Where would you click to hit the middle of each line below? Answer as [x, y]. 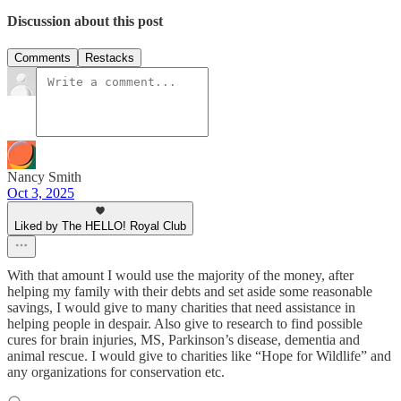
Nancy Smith [44, 177]
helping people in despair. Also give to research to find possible [185, 324]
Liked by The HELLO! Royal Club [100, 226]
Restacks [110, 58]
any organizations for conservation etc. [116, 372]
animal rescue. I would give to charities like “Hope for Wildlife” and [199, 356]
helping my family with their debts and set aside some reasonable [190, 292]
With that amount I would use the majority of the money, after [180, 276]
